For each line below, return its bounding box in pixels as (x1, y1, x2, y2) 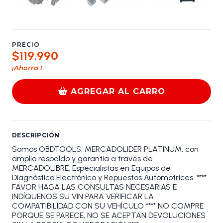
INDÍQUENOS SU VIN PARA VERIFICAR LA (12, 191, 154, 201)
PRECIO (12, 40, 40, 48)
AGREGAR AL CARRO (71, 86, 165, 96)
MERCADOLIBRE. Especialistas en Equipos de (12, 163, 171, 173)
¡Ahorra (12, 63, 40, 72)
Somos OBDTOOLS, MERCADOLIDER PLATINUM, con (12, 144, 199, 154)
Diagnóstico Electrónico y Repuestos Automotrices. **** (12, 172, 207, 182)
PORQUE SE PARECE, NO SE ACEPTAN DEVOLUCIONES (12, 210, 206, 220)
